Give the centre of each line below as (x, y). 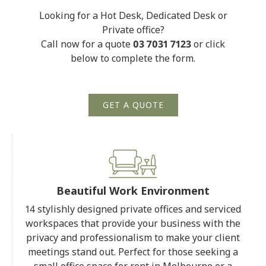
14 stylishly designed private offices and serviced (133, 209)
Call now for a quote (87, 44)
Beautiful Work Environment (133, 190)
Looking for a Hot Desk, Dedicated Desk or (133, 15)
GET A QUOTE (133, 104)
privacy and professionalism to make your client (133, 237)
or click (208, 44)
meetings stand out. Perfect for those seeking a (133, 251)
